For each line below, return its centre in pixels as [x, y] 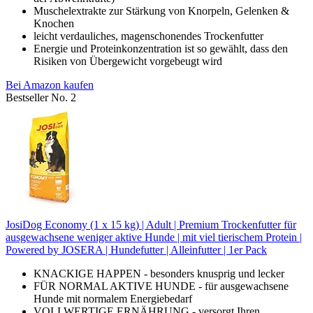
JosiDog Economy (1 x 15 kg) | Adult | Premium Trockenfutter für [151, 225]
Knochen [54, 24]
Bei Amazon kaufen [50, 85]
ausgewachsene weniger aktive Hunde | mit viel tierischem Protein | [154, 238]
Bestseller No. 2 [41, 98]
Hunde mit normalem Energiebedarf [113, 299]
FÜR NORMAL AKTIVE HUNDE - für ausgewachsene [161, 286]
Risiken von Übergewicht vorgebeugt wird [128, 61]
